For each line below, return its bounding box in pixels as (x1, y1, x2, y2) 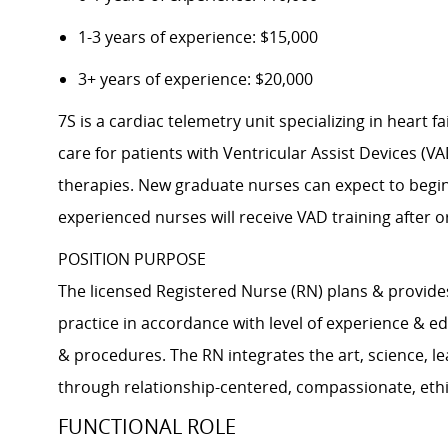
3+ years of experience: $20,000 (78, 68, 313, 91)
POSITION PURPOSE (58, 248, 206, 271)
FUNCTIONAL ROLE (58, 413, 251, 441)
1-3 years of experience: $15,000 (78, 26, 318, 49)
